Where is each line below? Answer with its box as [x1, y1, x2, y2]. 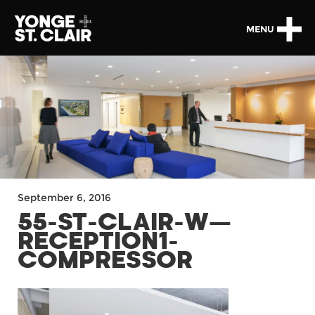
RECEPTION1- [18, 231, 179, 253]
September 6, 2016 [18, 191, 111, 204]
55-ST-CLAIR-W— [18, 212, 231, 234]
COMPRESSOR [18, 250, 193, 272]
